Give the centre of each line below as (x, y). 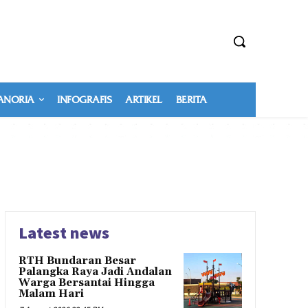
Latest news (64, 233)
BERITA (191, 100)
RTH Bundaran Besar (77, 261)
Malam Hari (51, 294)
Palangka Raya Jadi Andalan (95, 272)
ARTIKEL (144, 100)
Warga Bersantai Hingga (86, 283)
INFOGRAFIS (84, 100)
